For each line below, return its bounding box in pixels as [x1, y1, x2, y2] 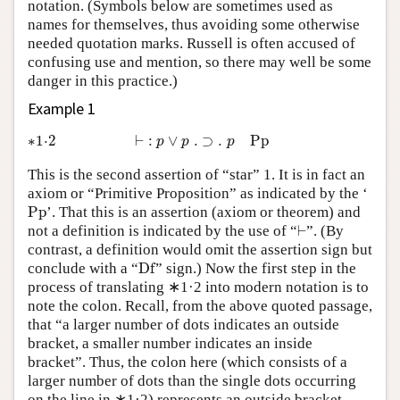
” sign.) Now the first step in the [155, 259, 357, 277]
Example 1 [28, 97, 96, 119]
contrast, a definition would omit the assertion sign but [28, 240, 372, 258]
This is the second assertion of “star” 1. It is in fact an [28, 165, 365, 183]
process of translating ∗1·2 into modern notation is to [28, 278, 369, 296]
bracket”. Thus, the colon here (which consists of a [28, 353, 347, 371]
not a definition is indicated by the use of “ [28, 221, 297, 239]
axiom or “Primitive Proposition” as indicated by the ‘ [28, 184, 368, 202]
